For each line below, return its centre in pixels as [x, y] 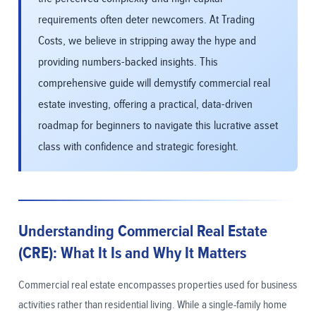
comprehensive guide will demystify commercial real [154, 84]
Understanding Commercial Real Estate [143, 232]
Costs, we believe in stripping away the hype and [147, 41]
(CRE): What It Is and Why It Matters [132, 254]
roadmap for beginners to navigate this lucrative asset [158, 126]
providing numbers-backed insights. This [128, 62]
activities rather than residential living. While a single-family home [153, 305]
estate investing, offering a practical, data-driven [145, 105]
